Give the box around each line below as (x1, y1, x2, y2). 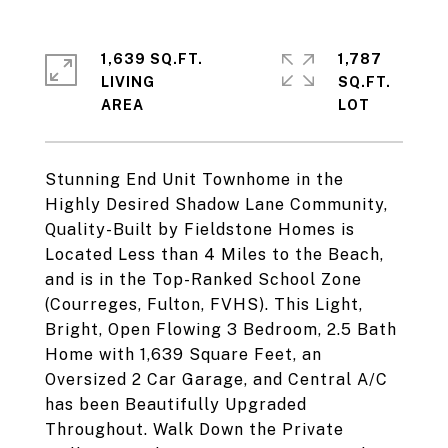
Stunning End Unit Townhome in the (45, 170, 344, 189)
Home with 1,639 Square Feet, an (45, 345, 322, 364)
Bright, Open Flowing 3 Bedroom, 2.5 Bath (45, 320, 397, 339)
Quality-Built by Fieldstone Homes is (45, 220, 355, 239)
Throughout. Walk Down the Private (45, 420, 344, 439)
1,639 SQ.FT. (101, 51, 203, 67)
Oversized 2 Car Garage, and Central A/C (45, 370, 388, 389)
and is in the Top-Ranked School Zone (45, 270, 362, 289)
